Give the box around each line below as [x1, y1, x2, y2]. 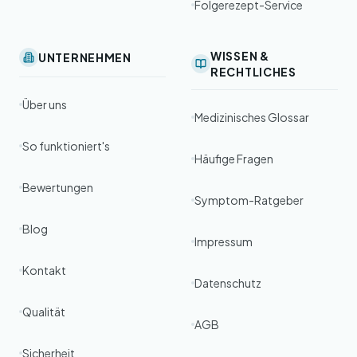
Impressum [194, 234, 253, 249]
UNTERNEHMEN [38, 50, 131, 65]
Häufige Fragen [194, 151, 273, 166]
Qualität [22, 304, 65, 319]
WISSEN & [210, 49, 269, 63]
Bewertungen [22, 180, 93, 194]
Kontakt [22, 263, 66, 277]
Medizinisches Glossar [194, 110, 309, 124]
